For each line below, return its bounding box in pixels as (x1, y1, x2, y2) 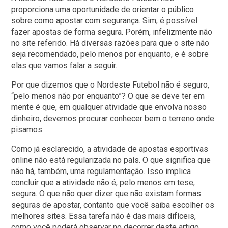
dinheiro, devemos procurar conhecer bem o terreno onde (11, 113, 215, 124)
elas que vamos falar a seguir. (11, 61, 118, 71)
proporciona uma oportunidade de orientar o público (11, 5, 194, 15)
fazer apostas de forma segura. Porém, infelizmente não (11, 27, 213, 37)
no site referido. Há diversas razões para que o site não (11, 38, 210, 48)
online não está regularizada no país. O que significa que (11, 155, 211, 165)
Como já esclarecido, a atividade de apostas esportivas (11, 144, 209, 154)
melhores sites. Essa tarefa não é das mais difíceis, (11, 211, 196, 221)
